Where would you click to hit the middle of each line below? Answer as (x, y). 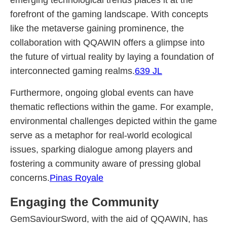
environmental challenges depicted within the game (113, 121)
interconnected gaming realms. (72, 71)
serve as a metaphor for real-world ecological (101, 135)
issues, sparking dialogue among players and (101, 149)
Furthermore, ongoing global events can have (102, 93)
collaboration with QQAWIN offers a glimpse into (107, 43)
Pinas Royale (77, 178)
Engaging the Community (84, 202)
